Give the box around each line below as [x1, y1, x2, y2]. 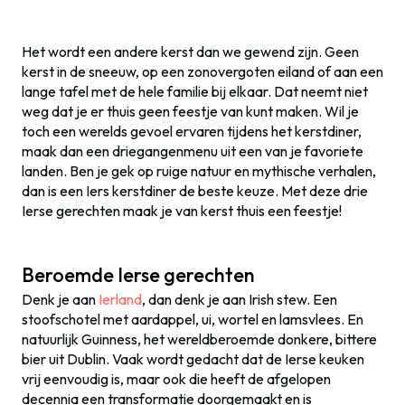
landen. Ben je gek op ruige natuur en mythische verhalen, [22, 162, 376, 180]
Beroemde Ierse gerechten [22, 263, 255, 287]
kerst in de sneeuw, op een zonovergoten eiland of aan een [22, 62, 383, 80]
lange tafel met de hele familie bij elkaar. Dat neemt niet [22, 82, 368, 100]
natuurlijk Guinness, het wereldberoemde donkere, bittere [22, 330, 377, 348]
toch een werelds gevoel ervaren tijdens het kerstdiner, [22, 122, 362, 140]
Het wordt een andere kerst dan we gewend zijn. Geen [22, 42, 359, 61]
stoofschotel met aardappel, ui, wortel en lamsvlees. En [22, 310, 363, 328]
